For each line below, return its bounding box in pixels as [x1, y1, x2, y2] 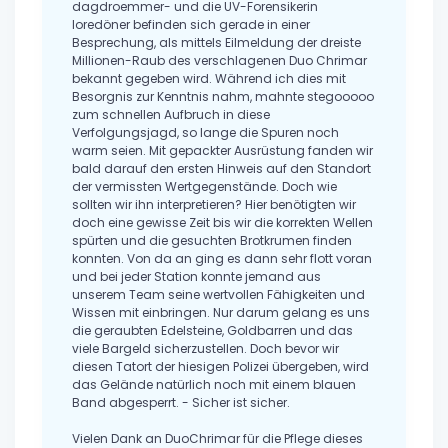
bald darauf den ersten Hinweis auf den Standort [72, 160, 371, 178]
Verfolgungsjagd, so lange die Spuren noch [72, 124, 339, 142]
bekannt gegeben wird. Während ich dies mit [72, 70, 346, 88]
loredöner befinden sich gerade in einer [72, 16, 310, 34]
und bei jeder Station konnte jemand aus [72, 268, 321, 286]
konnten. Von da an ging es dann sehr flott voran [72, 250, 372, 268]
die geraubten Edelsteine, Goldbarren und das [72, 322, 353, 340]
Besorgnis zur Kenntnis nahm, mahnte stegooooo [72, 88, 374, 106]
